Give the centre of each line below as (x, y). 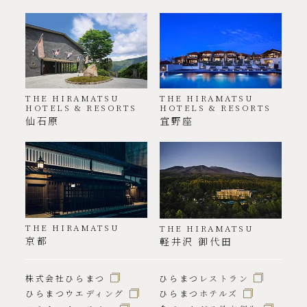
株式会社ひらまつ (65, 278)
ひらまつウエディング (75, 293)
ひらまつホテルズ (199, 293)
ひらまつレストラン (204, 278)
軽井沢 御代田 (196, 241)
